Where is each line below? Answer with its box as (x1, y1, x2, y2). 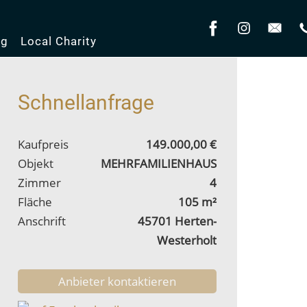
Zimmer (18, 175, 61, 191)
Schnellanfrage (18, 90, 154, 114)
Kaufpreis (18, 136, 69, 152)
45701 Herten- (138, 213, 217, 229)
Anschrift (18, 213, 66, 229)
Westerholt (157, 232, 217, 248)
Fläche (18, 194, 52, 210)
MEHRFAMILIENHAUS (101, 156, 217, 171)
